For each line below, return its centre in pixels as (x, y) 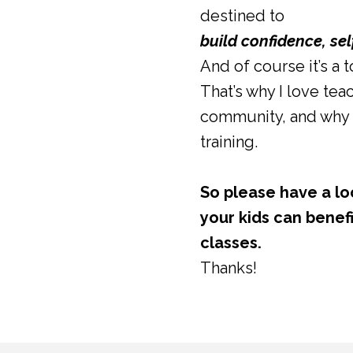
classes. (231, 243)
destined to (242, 16)
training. (229, 142)
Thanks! (229, 268)
